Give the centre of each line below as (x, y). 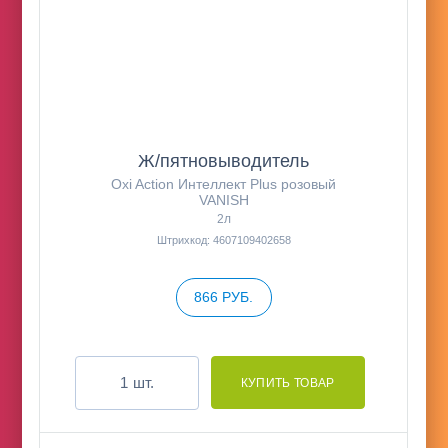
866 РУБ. (224, 297)
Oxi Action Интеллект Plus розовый (224, 184)
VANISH (223, 200)
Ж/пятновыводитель (224, 161)
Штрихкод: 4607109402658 (223, 240)
